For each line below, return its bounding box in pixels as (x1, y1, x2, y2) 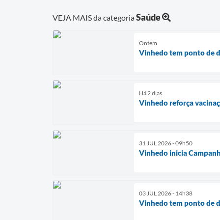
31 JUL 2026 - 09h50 (139, 139, 192, 147)
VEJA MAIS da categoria (53, 12, 136, 22)
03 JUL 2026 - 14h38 (139, 189, 192, 197)
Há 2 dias (139, 89, 162, 97)
